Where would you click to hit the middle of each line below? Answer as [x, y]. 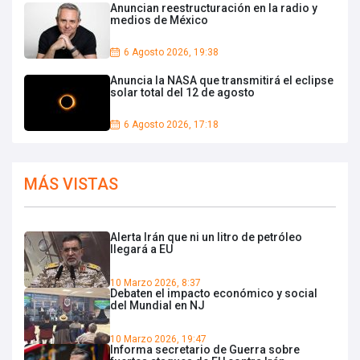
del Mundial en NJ [157, 305]
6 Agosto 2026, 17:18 [171, 124]
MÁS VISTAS [71, 184]
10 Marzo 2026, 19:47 [158, 339]
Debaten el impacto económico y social [214, 293]
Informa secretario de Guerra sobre [205, 349]
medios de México [159, 20]
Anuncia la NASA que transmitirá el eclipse [222, 80]
